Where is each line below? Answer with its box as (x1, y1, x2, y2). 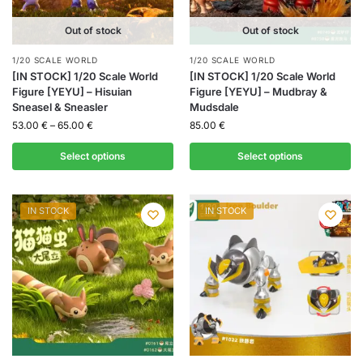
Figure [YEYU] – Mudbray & (190, 85, 327, 99)
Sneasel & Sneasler (12, 100, 108, 114)
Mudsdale (190, 100, 239, 114)
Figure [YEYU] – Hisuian (12, 85, 132, 99)
